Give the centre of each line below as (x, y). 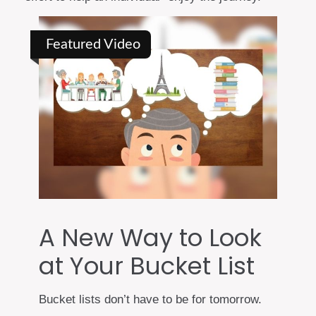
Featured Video (93, 44)
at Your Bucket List (147, 266)
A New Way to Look (150, 238)
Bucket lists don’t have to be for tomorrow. (150, 300)
